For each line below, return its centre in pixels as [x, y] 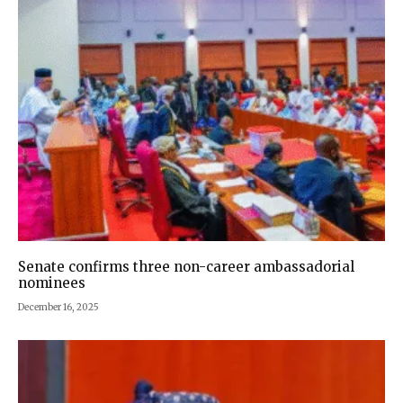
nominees [52, 283]
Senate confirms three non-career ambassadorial [186, 267]
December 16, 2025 [58, 308]
